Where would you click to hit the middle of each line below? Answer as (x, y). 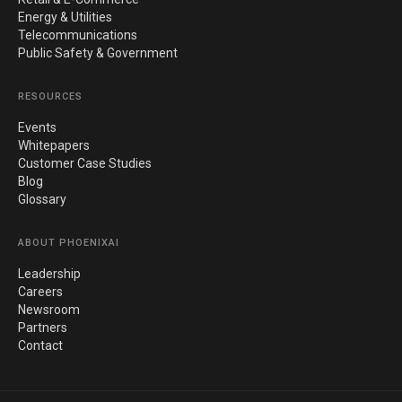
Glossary (42, 199)
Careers (40, 292)
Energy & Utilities (65, 17)
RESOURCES (50, 96)
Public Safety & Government (98, 53)
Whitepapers (54, 145)
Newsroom (49, 310)
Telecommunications (78, 35)
